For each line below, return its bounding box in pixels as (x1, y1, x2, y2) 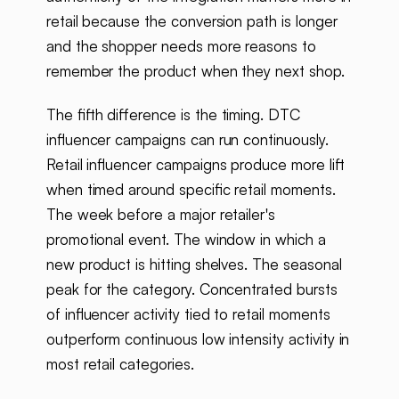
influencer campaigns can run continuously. (45, 130, 329, 150)
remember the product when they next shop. (45, 61, 345, 81)
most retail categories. (45, 354, 194, 374)
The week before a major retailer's (45, 205, 276, 224)
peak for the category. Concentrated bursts (45, 280, 338, 299)
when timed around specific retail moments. (45, 180, 336, 199)
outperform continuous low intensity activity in (45, 330, 350, 349)
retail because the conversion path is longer (45, 12, 338, 31)
